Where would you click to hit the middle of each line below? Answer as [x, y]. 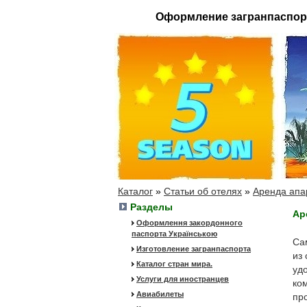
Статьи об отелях [203, 191]
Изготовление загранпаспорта [194, 249]
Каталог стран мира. [174, 264]
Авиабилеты [160, 294]
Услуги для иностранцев [183, 279]
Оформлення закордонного [189, 223]
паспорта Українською [174, 234]
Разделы [151, 207]
